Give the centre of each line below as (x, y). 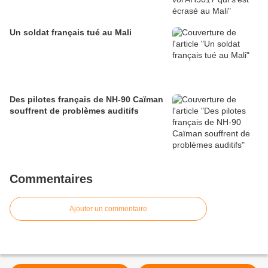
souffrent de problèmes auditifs (74, 111)
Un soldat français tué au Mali (71, 33)
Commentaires (51, 179)
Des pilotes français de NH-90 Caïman (86, 100)
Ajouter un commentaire (108, 209)
